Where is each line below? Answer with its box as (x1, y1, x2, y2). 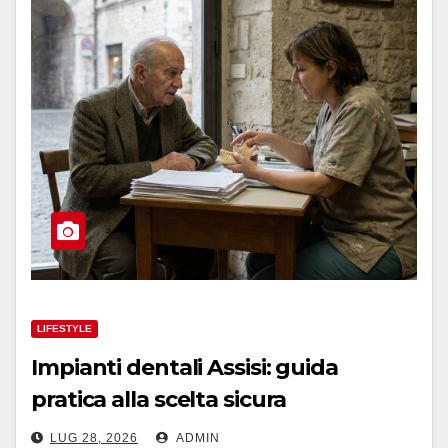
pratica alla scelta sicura (31, 386, 287, 413)
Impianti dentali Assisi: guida (31, 354, 338, 381)
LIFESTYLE (37, 323, 92, 334)
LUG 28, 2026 (50, 431, 138, 445)
